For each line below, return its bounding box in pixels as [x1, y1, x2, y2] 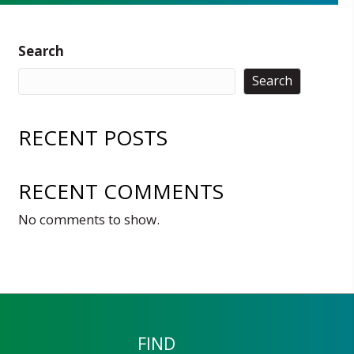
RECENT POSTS [17, 122, 168, 152]
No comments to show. [17, 209, 160, 228]
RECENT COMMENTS [17, 176, 224, 205]
